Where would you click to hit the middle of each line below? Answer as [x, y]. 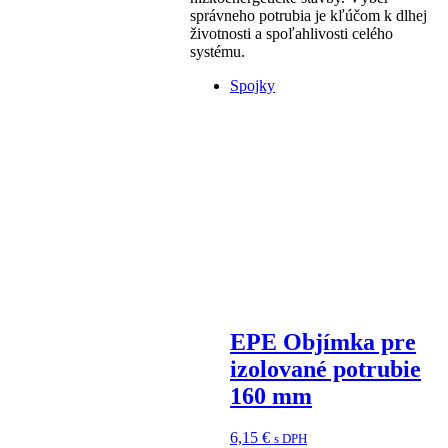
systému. [218, 51]
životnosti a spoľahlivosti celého [292, 33]
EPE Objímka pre [323, 341]
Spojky [253, 85]
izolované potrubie [326, 368]
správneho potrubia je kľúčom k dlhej [309, 15]
